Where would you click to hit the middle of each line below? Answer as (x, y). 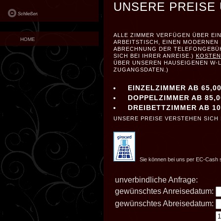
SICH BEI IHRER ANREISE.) (155, 56)
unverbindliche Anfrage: (156, 180)
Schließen (28, 14)
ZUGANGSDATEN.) (141, 70)
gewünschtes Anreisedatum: (164, 191)
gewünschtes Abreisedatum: (164, 203)
